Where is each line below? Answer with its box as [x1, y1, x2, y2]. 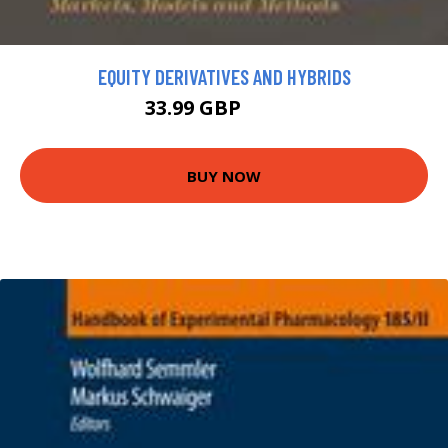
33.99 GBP [144, 94, 246, 122]
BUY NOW [187, 165, 261, 186]
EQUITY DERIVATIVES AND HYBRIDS [97, 64, 351, 90]
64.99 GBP [245, 102, 304, 120]
